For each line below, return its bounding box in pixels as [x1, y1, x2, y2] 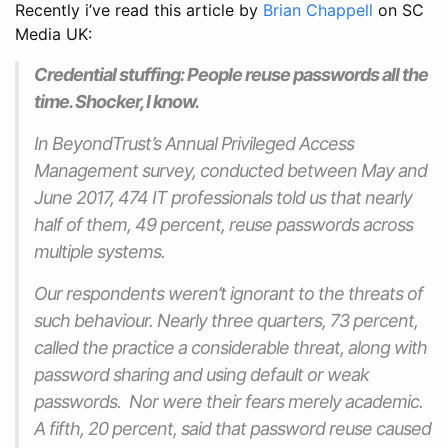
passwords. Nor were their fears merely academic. [34, 390, 423, 412]
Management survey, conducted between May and [34, 159, 427, 181]
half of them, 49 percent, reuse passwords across [34, 213, 413, 235]
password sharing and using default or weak [34, 363, 369, 385]
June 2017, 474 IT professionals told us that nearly [34, 186, 412, 208]
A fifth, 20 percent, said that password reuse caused [34, 417, 431, 439]
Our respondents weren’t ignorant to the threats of [34, 282, 423, 304]
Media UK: [15, 23, 92, 44]
